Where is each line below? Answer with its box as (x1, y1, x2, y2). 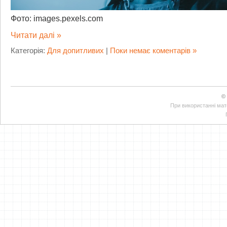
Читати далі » (11, 31, 61, 40)
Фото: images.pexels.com (11, 14, 103, 23)
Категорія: (11, 47, 47, 55)
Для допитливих (47, 47, 104, 55)
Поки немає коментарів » (110, 47, 197, 55)
